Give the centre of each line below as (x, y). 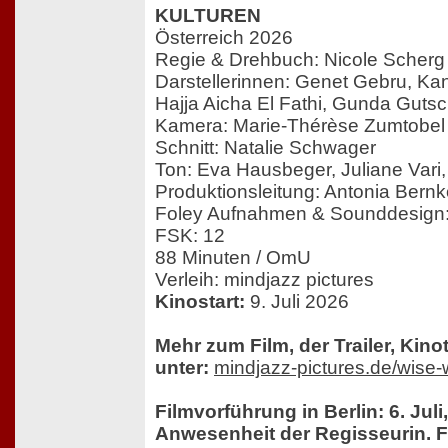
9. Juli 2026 (299, 302)
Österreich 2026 (224, 38)
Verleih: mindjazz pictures (264, 280)
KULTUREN (208, 16)
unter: (182, 368)
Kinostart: (202, 302)
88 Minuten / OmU (233, 258)
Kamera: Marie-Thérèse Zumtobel (300, 126)
